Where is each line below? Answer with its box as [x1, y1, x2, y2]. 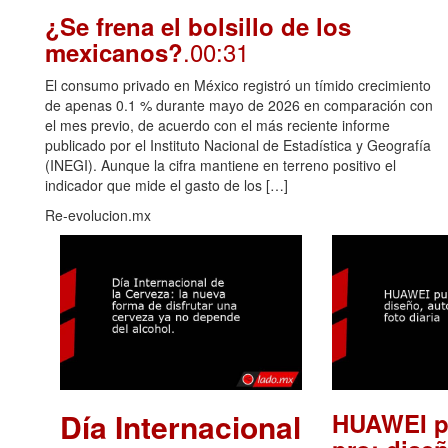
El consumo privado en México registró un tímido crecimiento [45, 74, 431, 95]
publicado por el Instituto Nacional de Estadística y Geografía [45, 134, 431, 155]
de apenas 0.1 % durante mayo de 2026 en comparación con [45, 94, 433, 115]
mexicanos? [45, 34, 183, 69]
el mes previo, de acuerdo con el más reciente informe [45, 114, 390, 135]
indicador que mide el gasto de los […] [45, 174, 288, 195]
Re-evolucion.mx [45, 204, 151, 225]
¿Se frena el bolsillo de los [45, 8, 351, 43]
